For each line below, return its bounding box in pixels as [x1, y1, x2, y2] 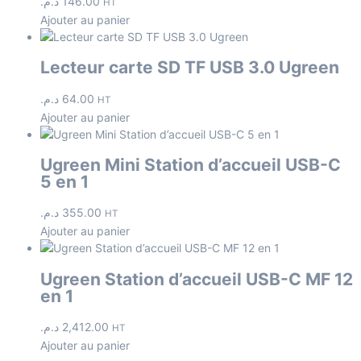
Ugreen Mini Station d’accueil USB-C [40, 155, 341, 176]
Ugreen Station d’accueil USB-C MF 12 [40, 268, 353, 289]
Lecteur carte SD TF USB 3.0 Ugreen [40, 57, 339, 78]
